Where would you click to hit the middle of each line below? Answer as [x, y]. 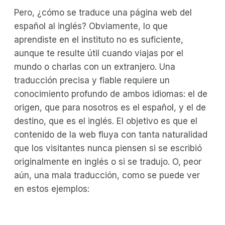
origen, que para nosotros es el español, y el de [110, 107]
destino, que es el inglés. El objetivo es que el [106, 121]
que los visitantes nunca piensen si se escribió [108, 148]
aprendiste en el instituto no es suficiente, [99, 39]
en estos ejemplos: [52, 189]
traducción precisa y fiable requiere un [92, 80]
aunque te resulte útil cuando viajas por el [99, 53]
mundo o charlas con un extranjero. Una [95, 67]
